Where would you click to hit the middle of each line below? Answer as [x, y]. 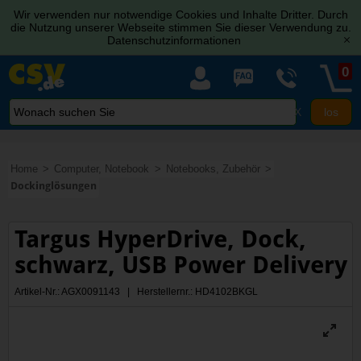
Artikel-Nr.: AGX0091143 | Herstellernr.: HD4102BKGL [137, 291]
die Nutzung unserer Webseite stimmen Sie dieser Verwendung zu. [180, 27]
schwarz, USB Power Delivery [181, 264]
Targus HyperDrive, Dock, [161, 239]
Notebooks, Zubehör [213, 168]
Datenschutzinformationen [174, 40]
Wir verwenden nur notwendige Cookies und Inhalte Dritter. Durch [180, 15]
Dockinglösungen [54, 185]
